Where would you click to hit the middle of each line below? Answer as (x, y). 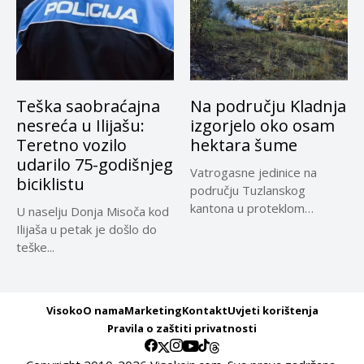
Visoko (64, 310)
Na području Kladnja (268, 106)
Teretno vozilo (71, 145)
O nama (103, 310)
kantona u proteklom (247, 208)
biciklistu (50, 184)
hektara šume (244, 145)
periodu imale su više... (252, 225)
